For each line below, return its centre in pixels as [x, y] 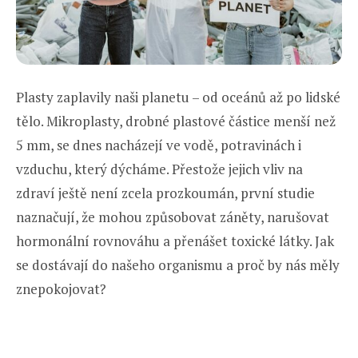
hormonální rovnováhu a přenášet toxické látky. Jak [175, 241]
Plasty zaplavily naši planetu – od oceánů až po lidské [178, 97]
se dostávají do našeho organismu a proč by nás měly [178, 265]
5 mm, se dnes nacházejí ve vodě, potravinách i [159, 145]
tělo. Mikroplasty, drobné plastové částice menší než [176, 121]
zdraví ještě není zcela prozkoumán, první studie [165, 193]
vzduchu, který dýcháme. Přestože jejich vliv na [159, 169]
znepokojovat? [61, 288]
